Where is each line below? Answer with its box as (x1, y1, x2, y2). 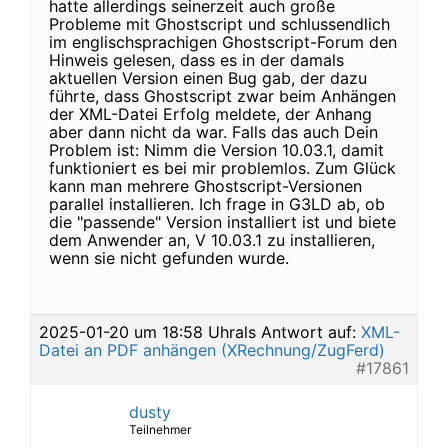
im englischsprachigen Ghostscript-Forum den (49, 32, 397, 52)
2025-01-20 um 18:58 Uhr (39, 322, 235, 342)
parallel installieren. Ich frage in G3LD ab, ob (49, 194, 385, 214)
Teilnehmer (129, 422, 191, 437)
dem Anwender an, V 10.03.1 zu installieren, (49, 230, 375, 250)
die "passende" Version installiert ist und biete (49, 212, 396, 232)
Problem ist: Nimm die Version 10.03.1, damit (49, 140, 384, 160)
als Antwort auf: (235, 322, 361, 342)
